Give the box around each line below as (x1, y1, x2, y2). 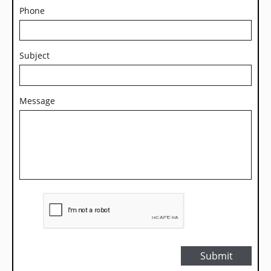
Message (19, 95, 55, 106)
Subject (19, 50, 50, 61)
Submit (200, 249, 233, 263)
